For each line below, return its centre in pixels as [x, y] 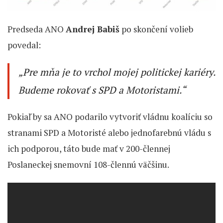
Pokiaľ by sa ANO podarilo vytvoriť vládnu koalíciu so [110, 117]
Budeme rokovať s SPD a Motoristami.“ [103, 90]
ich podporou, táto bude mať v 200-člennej [89, 149]
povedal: [24, 45]
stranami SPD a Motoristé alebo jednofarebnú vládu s [109, 133]
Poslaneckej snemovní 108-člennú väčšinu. [88, 165]
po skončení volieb [156, 29]
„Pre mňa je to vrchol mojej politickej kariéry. [117, 72]
